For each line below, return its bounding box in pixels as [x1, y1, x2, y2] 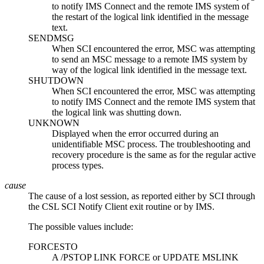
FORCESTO [28, 241, 78, 252]
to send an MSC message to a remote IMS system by [52, 54, 247, 64]
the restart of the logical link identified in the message [52, 11, 249, 22]
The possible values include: [28, 221, 133, 232]
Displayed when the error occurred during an [52, 128, 219, 138]
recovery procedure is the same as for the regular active [52, 149, 256, 160]
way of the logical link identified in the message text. [52, 64, 247, 75]
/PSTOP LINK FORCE [61, 252, 150, 262]
